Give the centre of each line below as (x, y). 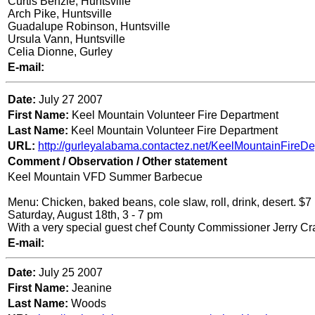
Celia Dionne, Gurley (60, 52)
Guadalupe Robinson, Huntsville (89, 27)
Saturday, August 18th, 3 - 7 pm (85, 215)
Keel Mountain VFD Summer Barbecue (105, 177)
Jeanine (90, 288)
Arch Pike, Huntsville (60, 14)
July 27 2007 (71, 100)
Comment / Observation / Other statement (117, 162)
